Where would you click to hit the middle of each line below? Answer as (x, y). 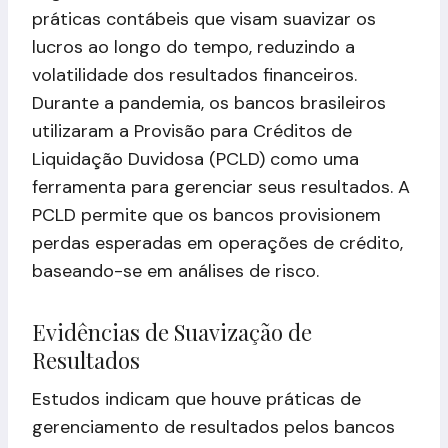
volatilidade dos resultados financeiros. (194, 74)
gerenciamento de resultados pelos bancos (213, 426)
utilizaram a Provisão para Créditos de (192, 130)
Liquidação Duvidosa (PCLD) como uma (195, 158)
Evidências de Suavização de (172, 331)
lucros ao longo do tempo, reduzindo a (193, 46)
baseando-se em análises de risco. (175, 270)
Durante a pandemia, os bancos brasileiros (209, 102)
